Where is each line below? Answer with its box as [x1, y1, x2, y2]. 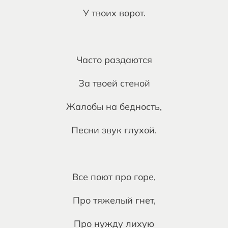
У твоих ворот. [82, 7, 146, 19]
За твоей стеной [78, 77, 150, 89]
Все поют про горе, [72, 171, 156, 183]
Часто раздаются [76, 54, 152, 66]
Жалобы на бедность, [66, 101, 162, 112]
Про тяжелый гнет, [72, 194, 156, 206]
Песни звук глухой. [71, 124, 157, 136]
